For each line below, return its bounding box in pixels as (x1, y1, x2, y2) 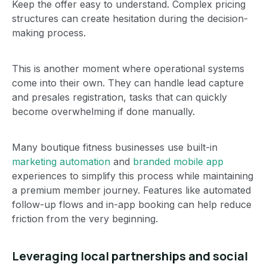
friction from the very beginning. (12, 212, 158, 225)
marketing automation (12, 155, 110, 167)
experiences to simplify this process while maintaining (12, 169, 253, 182)
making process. (12, 26, 86, 39)
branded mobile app (130, 155, 223, 167)
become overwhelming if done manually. (12, 105, 195, 117)
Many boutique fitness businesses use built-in (12, 141, 218, 153)
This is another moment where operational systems (12, 62, 244, 74)
